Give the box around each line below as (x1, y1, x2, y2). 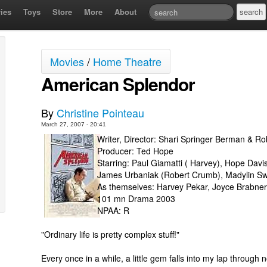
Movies (50, 54, 84, 69)
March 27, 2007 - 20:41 (41, 121, 106, 128)
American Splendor (41, 71, 195, 97)
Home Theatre (93, 54, 162, 69)
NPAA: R (97, 204, 129, 216)
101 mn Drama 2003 (97, 193, 175, 204)
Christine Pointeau (57, 105, 144, 120)
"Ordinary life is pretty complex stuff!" (41, 228, 191, 240)
